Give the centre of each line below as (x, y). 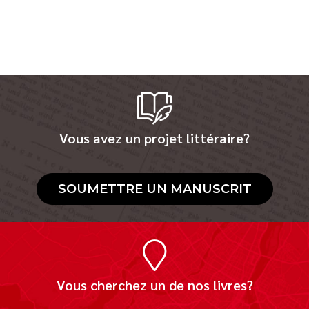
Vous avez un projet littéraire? (154, 138)
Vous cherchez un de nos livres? (154, 285)
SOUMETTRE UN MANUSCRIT (154, 189)
